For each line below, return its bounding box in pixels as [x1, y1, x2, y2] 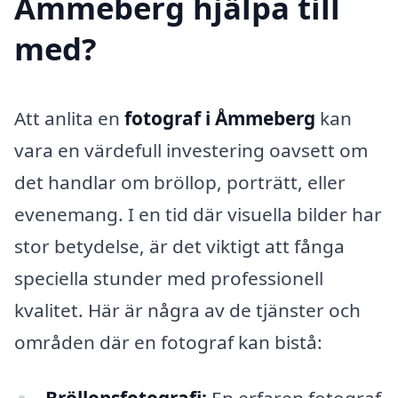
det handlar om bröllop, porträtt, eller [14, 169, 346, 195]
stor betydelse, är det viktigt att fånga [14, 233, 345, 259]
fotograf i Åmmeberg [124, 105, 315, 131]
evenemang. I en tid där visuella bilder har [14, 201, 382, 227]
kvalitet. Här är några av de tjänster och [14, 297, 361, 322]
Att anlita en [14, 105, 124, 131]
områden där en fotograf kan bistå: [14, 329, 322, 354]
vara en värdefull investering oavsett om [14, 137, 368, 163]
